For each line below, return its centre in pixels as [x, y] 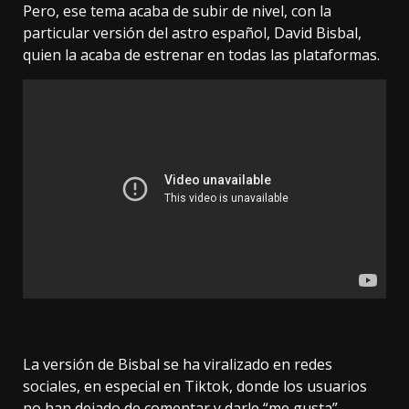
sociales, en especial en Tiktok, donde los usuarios [195, 386]
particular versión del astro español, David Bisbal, [192, 32]
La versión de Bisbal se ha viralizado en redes [178, 364]
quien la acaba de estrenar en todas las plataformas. [201, 54]
